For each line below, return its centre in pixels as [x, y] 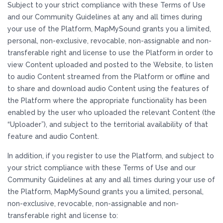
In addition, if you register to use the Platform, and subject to [111, 156]
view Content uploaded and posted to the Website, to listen [110, 65]
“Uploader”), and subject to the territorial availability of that [108, 124]
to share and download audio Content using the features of [108, 89]
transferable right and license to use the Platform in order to [110, 53]
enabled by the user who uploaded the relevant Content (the [111, 112]
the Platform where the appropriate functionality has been [107, 101]
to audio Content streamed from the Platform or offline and [109, 77]
